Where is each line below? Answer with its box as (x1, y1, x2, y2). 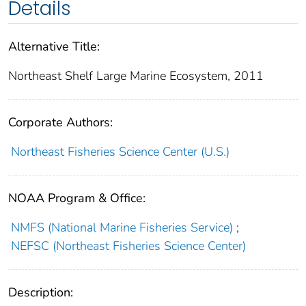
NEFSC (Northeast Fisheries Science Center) (10, 238, 246, 255)
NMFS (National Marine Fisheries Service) (10, 219, 233, 236)
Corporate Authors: (8, 114, 113, 131)
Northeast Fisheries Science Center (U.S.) (10, 143, 229, 161)
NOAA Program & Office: (8, 190, 145, 207)
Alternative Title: (8, 38, 100, 55)
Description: (8, 284, 73, 301)
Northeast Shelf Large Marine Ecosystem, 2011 (8, 68, 264, 85)
